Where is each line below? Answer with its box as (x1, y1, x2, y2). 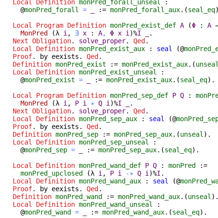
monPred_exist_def (110, 21, 176, 29)
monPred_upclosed (20, 169, 83, 177)
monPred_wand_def (79, 161, 141, 169)
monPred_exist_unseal (79, 68, 157, 76)
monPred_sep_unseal (79, 138, 149, 146)
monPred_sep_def (110, 91, 168, 99)
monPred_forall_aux (110, 5, 180, 14)
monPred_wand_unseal (79, 200, 153, 208)
